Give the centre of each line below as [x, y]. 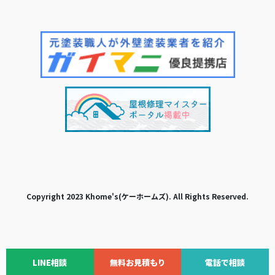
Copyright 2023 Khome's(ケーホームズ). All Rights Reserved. [137, 196]
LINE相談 [50, 262]
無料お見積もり [137, 262]
